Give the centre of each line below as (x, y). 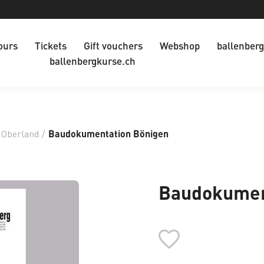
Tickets (50, 45)
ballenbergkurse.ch (92, 61)
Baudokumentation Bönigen (108, 133)
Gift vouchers (113, 45)
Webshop (179, 45)
